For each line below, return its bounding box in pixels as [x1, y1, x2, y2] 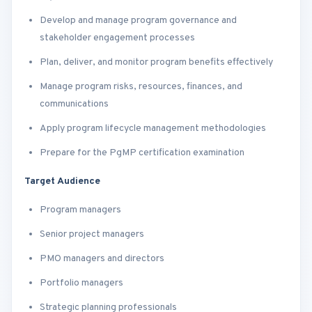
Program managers [40, 204, 121, 216]
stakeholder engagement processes [40, 32, 195, 44]
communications [40, 98, 109, 110]
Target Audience [24, 175, 100, 187]
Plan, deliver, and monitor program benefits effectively [40, 56, 273, 68]
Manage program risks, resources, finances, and [40, 81, 242, 93]
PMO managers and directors [40, 253, 164, 265]
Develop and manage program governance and [40, 15, 237, 26]
